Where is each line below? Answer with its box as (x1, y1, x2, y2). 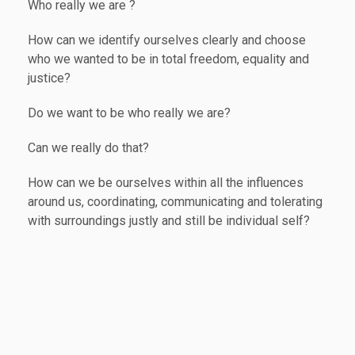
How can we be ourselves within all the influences (28, 174, 303, 190)
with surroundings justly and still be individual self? (28, 212, 310, 228)
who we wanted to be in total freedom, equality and (28, 51, 309, 67)
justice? (28, 70, 71, 86)
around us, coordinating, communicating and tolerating (28, 193, 323, 209)
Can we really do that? (28, 139, 149, 155)
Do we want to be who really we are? (28, 105, 231, 120)
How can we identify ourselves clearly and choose (28, 32, 306, 48)
